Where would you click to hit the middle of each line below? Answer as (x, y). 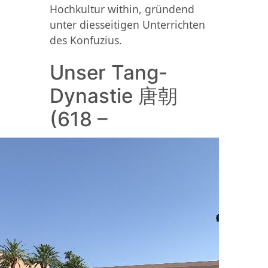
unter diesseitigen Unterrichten (127, 24)
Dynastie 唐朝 (113, 95)
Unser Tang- (108, 72)
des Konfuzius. (86, 40)
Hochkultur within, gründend (122, 9)
